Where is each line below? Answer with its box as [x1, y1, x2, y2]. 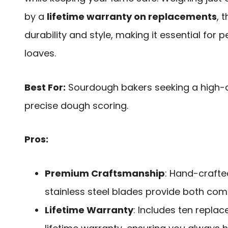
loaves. [24, 47, 56, 60]
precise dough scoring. [24, 99, 128, 112]
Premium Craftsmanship [45, 166, 165, 180]
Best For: [24, 80, 66, 94]
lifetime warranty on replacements [47, 10, 217, 23]
